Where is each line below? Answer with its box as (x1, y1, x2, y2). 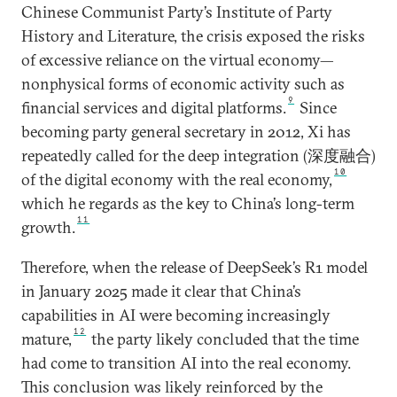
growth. (21, 216, 75, 237)
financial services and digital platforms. (21, 97, 286, 118)
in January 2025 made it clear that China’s (21, 280, 301, 301)
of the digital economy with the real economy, (21, 168, 332, 190)
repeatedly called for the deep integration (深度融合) (21, 144, 376, 166)
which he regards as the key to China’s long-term (21, 192, 354, 214)
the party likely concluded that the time (88, 328, 360, 349)
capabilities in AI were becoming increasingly (21, 304, 331, 325)
